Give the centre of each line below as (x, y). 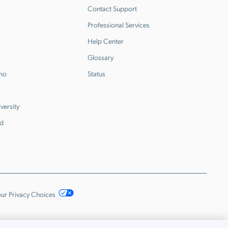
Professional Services (119, 24)
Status (96, 73)
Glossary (101, 57)
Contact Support (112, 8)
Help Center (106, 41)
